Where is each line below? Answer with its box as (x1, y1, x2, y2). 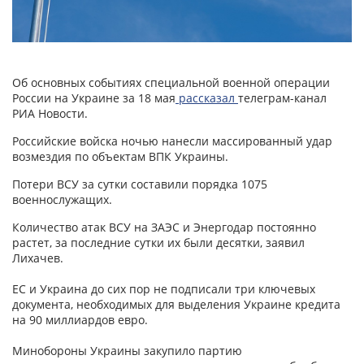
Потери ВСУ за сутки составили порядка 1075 (12, 176, 267, 193)
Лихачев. (12, 250, 63, 266)
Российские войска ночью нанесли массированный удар (12, 133, 332, 149)
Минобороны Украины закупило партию (12, 343, 242, 359)
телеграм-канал (238, 90, 327, 106)
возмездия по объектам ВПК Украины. (12, 149, 228, 165)
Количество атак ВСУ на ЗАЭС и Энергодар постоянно (12, 219, 316, 236)
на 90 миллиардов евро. (12, 312, 148, 328)
